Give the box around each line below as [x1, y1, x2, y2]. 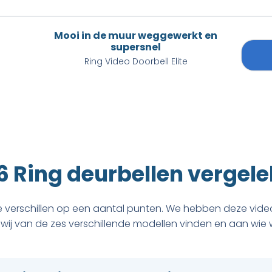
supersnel [110, 40, 161, 54]
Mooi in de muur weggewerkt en [54, 29, 218, 42]
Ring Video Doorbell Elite [84, 55, 188, 67]
